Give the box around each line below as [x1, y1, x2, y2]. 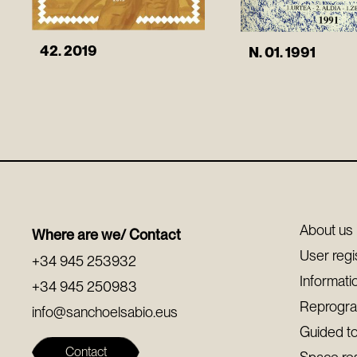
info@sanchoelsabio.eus [32, 304, 178, 321]
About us [300, 222, 354, 239]
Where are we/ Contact [32, 226, 182, 244]
